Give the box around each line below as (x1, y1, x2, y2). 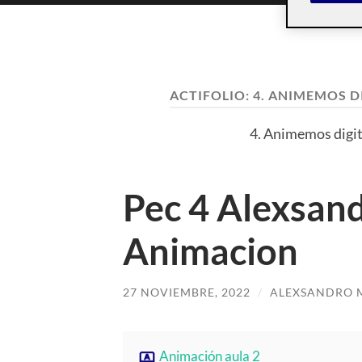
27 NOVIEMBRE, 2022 (123, 284, 250, 299)
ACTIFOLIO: (170, 87, 253, 103)
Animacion (123, 229, 298, 273)
